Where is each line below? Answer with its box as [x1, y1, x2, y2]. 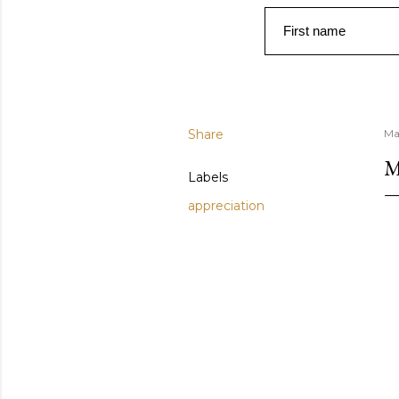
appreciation [188, 198, 265, 214]
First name [282, 23, 346, 38]
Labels [188, 169, 228, 185]
